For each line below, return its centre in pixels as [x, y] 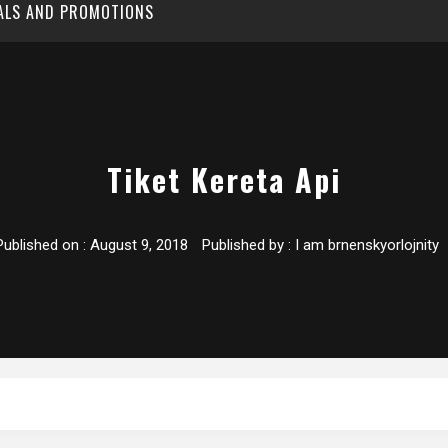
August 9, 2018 [138, 245]
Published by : [246, 245]
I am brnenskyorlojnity [366, 245]
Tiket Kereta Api [224, 180]
